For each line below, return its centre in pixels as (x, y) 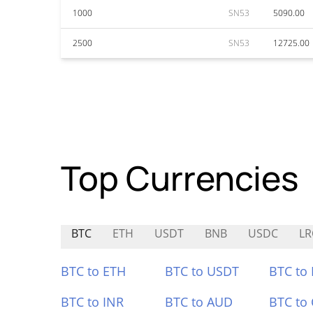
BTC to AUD (198, 302)
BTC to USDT (202, 271)
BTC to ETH (93, 271)
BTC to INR (92, 302)
